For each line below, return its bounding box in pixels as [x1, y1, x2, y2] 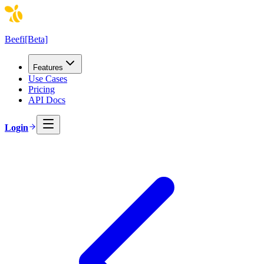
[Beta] [25, 34, 48, 44]
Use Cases [28, 74, 67, 84]
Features [33, 63, 63, 72]
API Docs [28, 95, 65, 105]
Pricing [28, 84, 55, 94]
